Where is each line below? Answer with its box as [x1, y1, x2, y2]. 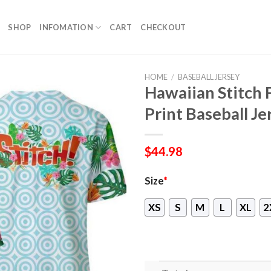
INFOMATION [39, 22, 93, 32]
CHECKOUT [140, 22, 186, 32]
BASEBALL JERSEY [177, 72, 240, 82]
